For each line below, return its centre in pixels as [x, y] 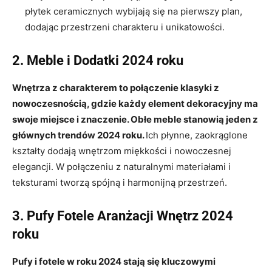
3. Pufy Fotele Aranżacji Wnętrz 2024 [123, 216]
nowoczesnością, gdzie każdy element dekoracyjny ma [135, 103]
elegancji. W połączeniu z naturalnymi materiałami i [121, 166]
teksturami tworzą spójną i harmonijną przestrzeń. [120, 182]
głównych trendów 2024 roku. [79, 135]
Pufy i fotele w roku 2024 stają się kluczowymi [114, 261]
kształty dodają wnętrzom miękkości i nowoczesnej [122, 151]
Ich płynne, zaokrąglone [197, 135]
